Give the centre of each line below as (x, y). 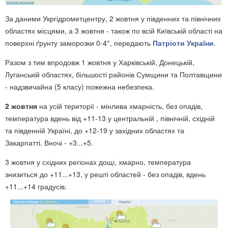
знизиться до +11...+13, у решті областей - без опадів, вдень (105, 174)
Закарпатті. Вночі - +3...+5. (49, 143)
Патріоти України (183, 43)
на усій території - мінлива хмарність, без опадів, (120, 106)
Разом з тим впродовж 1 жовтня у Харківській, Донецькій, (100, 62)
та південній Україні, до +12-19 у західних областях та (95, 131)
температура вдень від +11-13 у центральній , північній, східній (110, 118)
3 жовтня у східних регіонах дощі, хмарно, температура (98, 162)
